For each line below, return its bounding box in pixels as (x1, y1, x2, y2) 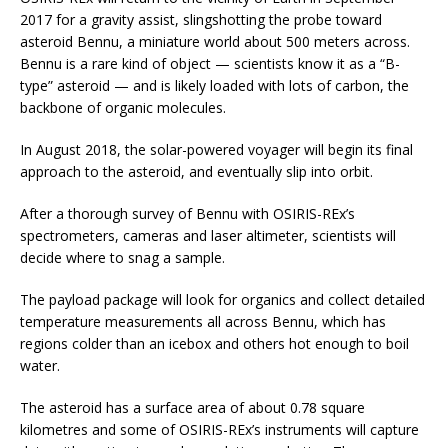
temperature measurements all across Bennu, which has (20, 312, 386, 332)
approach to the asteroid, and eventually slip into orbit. (20, 162, 373, 182)
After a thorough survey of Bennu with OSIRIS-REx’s (20, 204, 355, 224)
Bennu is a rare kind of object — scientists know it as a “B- (20, 54, 400, 74)
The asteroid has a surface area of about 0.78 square (20, 398, 365, 418)
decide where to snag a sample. (20, 248, 225, 268)
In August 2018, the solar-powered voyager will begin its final (20, 140, 413, 160)
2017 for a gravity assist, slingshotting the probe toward (20, 10, 382, 30)
